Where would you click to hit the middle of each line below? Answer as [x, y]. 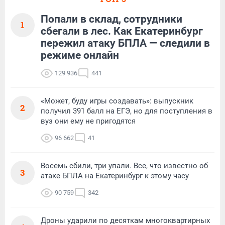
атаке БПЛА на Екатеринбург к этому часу [115, 176]
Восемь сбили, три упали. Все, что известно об [124, 166]
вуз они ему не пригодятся [88, 121]
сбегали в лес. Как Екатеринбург [122, 31]
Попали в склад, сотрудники [111, 19]
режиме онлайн [80, 55]
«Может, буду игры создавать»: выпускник [117, 101]
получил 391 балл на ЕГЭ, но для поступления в [127, 111]
